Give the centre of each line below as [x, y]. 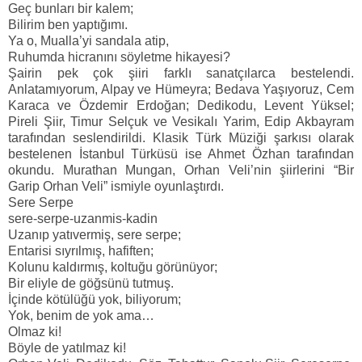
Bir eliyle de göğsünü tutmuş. [91, 284]
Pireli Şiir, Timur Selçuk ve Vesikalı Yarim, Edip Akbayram [181, 122]
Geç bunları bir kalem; [71, 9]
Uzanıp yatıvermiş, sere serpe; [95, 235]
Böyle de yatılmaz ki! [67, 348]
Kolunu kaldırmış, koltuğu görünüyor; [113, 267]
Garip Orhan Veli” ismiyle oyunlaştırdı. [116, 187]
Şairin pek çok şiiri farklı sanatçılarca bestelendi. [181, 74]
